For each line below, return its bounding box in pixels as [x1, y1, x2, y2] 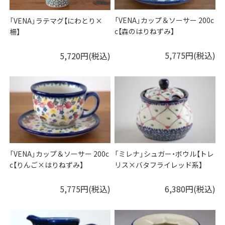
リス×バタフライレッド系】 [115, 159, 203, 170]
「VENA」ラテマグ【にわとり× [10, 15, 103, 26]
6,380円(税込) [164, 182, 215, 195]
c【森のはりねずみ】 [115, 26, 175, 36]
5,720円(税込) [59, 49, 110, 62]
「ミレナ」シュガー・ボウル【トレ [115, 148, 214, 159]
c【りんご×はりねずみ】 [10, 159, 84, 170]
